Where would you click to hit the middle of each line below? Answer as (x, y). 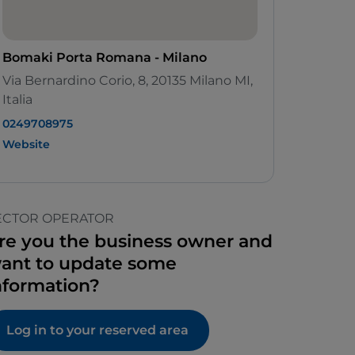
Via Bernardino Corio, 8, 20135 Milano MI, (128, 81)
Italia (17, 100)
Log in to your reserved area (97, 330)
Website (26, 145)
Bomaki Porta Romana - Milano (105, 58)
